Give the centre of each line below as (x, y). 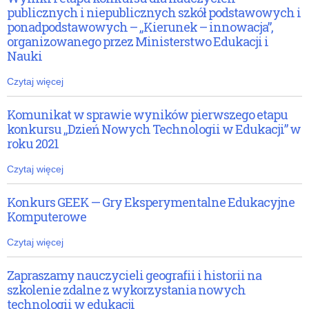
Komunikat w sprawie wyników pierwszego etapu (147, 114)
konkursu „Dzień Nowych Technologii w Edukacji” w (154, 129)
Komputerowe (47, 217)
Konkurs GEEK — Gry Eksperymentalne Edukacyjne (151, 202)
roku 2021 (33, 143)
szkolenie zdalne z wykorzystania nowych (126, 290)
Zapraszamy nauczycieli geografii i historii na (134, 275)
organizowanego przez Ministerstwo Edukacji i (138, 41)
